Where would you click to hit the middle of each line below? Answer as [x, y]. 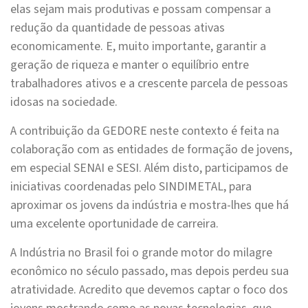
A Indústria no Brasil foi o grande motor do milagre [141, 253]
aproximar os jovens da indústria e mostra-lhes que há [150, 206]
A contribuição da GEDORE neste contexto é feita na [145, 131]
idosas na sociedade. [64, 102]
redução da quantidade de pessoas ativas [118, 28]
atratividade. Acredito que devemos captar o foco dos [149, 290]
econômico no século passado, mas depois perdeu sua [150, 272]
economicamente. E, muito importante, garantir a [138, 47]
